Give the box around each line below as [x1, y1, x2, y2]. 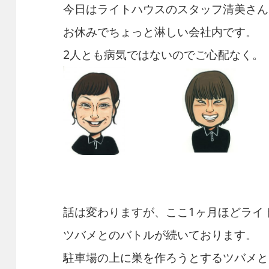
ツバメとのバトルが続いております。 [63, 227, 258, 243]
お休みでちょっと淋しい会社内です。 [63, 24, 258, 40]
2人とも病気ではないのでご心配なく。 [63, 47, 264, 63]
